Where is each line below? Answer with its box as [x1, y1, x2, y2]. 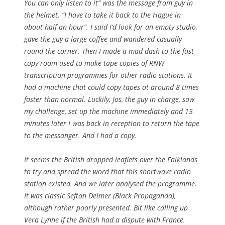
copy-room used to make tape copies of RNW [24, 58, 164, 68]
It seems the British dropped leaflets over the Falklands [24, 155, 197, 165]
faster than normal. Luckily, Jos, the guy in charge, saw [24, 94, 194, 104]
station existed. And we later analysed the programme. [24, 179, 197, 189]
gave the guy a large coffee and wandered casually [24, 34, 182, 44]
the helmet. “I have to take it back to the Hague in [24, 10, 181, 20]
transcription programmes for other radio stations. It [24, 70, 192, 80]
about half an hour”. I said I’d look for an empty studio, [24, 22, 197, 32]
